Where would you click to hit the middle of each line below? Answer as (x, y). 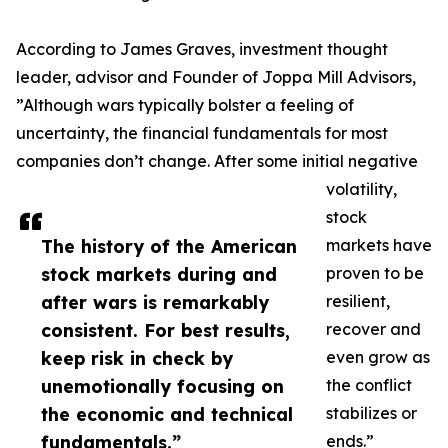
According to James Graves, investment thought (202, 49)
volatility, (361, 189)
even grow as (378, 357)
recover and (373, 329)
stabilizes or (371, 413)
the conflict (369, 385)
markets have (379, 245)
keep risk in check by (137, 358)
